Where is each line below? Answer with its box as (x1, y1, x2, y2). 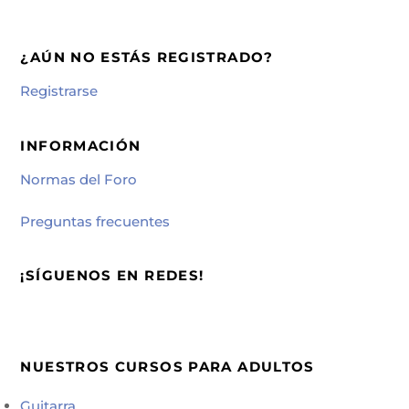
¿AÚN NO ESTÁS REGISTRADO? (20, 48, 274, 67)
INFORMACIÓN (20, 136, 142, 154)
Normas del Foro (20, 171, 138, 189)
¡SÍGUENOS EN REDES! (20, 267, 204, 285)
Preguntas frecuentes (20, 212, 171, 230)
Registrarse (20, 82, 99, 100)
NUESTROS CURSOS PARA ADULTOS (20, 357, 315, 375)
